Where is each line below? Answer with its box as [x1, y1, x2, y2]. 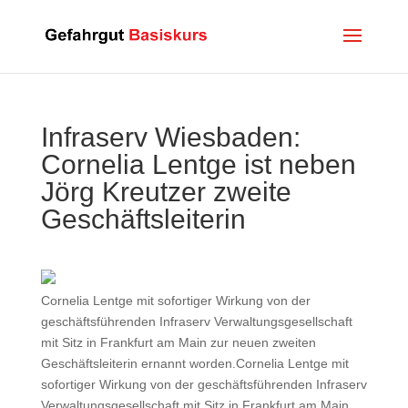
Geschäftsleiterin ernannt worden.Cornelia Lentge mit [40, 356, 349, 371]
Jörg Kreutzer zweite [40, 177, 291, 207]
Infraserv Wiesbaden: [40, 122, 301, 152]
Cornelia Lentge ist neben [40, 149, 356, 179]
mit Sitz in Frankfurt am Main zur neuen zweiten [40, 335, 316, 350]
